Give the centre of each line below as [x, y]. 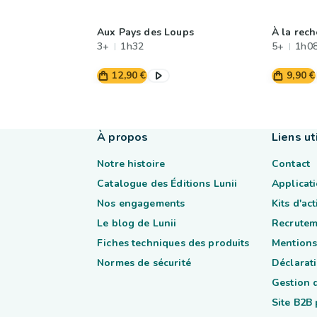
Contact [290, 164]
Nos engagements [141, 203]
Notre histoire [131, 164]
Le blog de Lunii [137, 223]
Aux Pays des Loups [145, 32]
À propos [123, 137]
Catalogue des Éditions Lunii [167, 184]
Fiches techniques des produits [173, 243]
